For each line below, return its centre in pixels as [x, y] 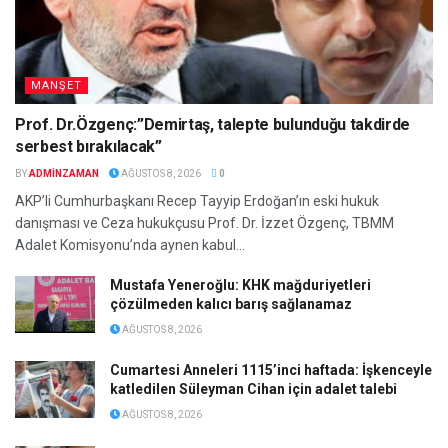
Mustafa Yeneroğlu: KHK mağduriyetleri [240, 284]
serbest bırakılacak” [88, 146]
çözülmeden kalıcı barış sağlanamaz [231, 303]
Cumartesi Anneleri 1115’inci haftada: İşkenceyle [271, 369]
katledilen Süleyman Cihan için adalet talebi [253, 388]
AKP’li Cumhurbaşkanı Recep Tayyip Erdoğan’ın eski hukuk [197, 200]
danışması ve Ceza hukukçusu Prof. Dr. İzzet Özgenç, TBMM [204, 222]
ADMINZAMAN [64, 173]
